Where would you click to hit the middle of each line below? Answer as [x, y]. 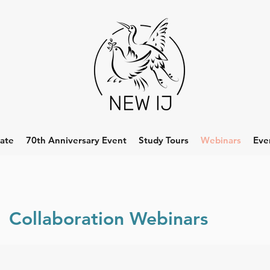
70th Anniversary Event [76, 140]
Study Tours [164, 140]
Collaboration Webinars [108, 219]
